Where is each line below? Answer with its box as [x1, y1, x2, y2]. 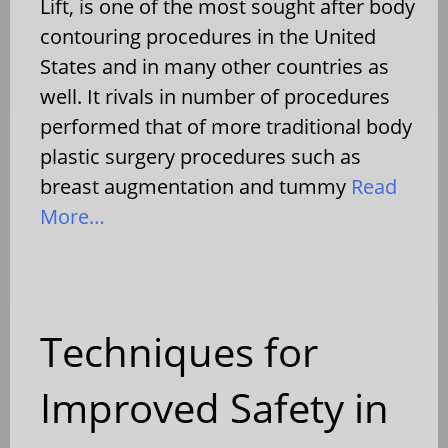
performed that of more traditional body [40, 112, 412, 140]
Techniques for [40, 323, 318, 379]
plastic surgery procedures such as [40, 142, 361, 170]
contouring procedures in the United [40, 22, 376, 50]
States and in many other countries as [40, 52, 389, 80]
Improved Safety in [40, 379, 389, 435]
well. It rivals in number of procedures [40, 82, 390, 110]
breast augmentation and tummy [40, 172, 346, 200]
